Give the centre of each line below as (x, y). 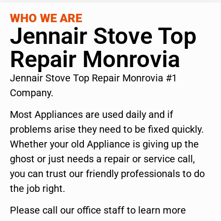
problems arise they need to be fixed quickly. (107, 129)
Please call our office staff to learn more (98, 210)
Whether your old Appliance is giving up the (104, 144)
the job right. (37, 189)
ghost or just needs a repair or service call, (102, 159)
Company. (32, 92)
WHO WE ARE (46, 18)
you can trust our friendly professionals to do (107, 174)
